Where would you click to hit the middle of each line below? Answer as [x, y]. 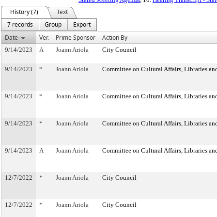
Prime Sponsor [76, 38]
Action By [115, 38]
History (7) [24, 12]
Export [82, 24]
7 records [20, 24]
